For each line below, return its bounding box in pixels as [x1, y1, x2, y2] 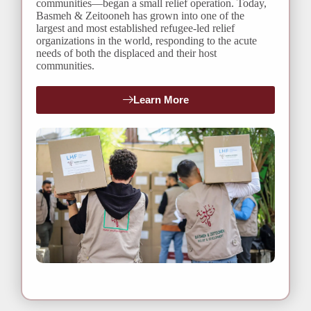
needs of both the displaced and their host [36, 47, 217, 59]
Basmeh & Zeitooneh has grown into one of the [36, 10, 244, 22]
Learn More [133, 94, 189, 106]
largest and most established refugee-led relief [36, 22, 235, 34]
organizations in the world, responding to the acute [36, 35, 257, 47]
